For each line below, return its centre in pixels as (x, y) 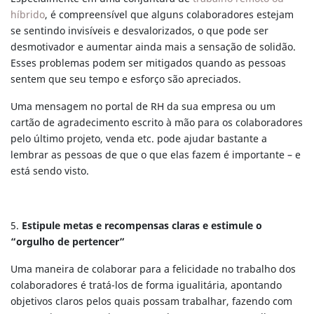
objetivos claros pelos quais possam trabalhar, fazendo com (151, 301)
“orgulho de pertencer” (68, 242)
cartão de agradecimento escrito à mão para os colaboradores (157, 123)
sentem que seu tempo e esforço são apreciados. (126, 79)
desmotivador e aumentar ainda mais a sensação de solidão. (153, 47)
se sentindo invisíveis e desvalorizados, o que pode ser (139, 31)
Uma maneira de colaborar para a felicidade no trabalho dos (153, 269)
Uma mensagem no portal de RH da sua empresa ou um (143, 107)
